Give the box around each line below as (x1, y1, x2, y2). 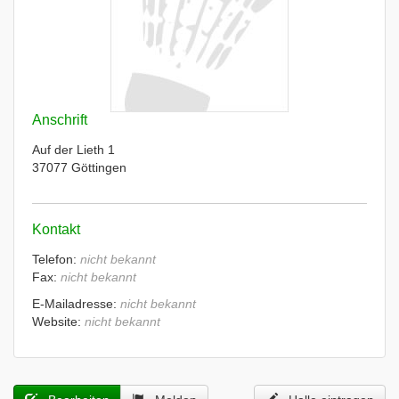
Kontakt (32, 222, 80, 237)
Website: (32, 314, 85, 329)
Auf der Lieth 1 (32, 142, 115, 157)
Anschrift (32, 112, 87, 127)
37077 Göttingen (32, 160, 126, 175)
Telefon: (32, 252, 80, 266)
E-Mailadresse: (32, 297, 120, 311)
